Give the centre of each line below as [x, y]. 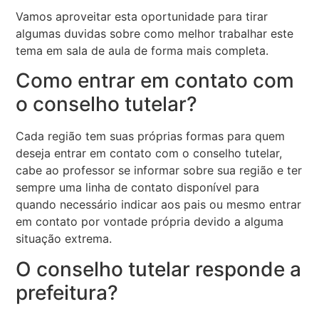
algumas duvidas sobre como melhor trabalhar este [155, 34]
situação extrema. [64, 239]
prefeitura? [67, 292]
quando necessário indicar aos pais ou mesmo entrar [159, 205]
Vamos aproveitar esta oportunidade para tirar [142, 17]
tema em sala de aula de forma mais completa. [142, 51]
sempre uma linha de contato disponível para [138, 188]
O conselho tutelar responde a [159, 269]
